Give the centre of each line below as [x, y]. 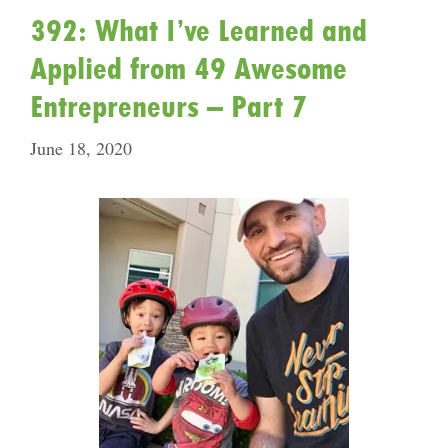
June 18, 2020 [81, 148]
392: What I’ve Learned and [198, 30]
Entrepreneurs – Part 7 [168, 106]
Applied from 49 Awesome [188, 68]
